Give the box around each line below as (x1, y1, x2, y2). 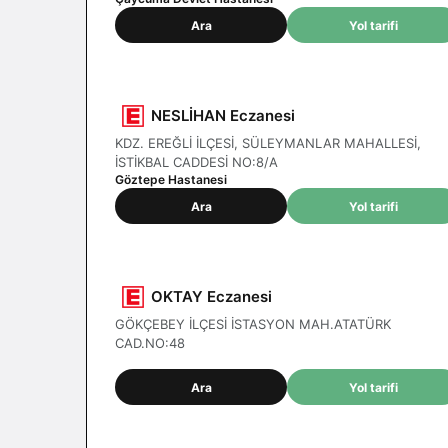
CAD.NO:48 (115, 335, 185, 351)
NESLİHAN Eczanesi (151, 106, 295, 125)
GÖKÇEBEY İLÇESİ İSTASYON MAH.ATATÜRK (115, 316, 391, 332)
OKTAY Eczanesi (151, 287, 272, 306)
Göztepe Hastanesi (115, 172, 227, 187)
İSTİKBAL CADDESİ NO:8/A (115, 154, 278, 170)
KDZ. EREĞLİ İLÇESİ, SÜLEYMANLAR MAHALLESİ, (115, 135, 421, 151)
